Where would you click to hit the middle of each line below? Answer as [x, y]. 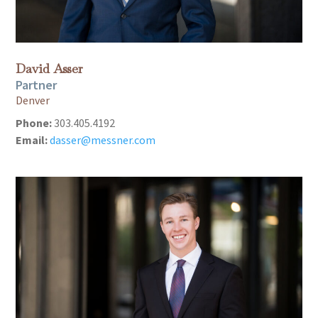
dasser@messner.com [103, 139]
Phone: [34, 122]
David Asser [50, 68]
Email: [32, 139]
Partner [37, 84]
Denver [33, 100]
